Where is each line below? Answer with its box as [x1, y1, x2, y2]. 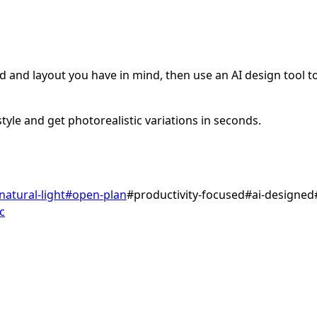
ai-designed [252, 187, 314, 203]
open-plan [72, 187, 127, 203]
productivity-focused [134, 187, 245, 203]
